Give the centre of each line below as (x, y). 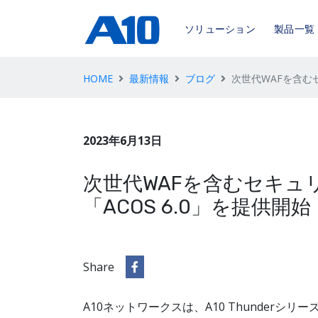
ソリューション (220, 29)
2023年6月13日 (122, 140)
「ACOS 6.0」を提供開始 (197, 207)
